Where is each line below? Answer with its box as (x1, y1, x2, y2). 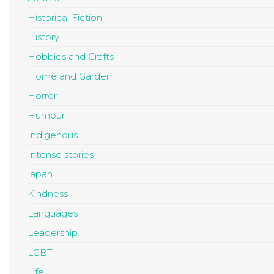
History (28, 31, 59, 43)
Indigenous (28, 129, 78, 141)
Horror (28, 90, 57, 102)
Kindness (28, 188, 68, 200)
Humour (28, 109, 65, 122)
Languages (28, 207, 78, 220)
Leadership (28, 227, 78, 239)
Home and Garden (28, 70, 112, 83)
